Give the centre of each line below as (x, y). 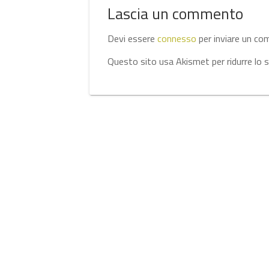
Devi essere (133, 39)
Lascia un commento (176, 14)
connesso (177, 39)
